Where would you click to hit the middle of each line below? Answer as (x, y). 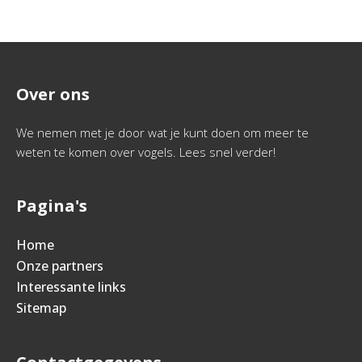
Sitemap (41, 308)
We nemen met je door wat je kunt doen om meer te (162, 133)
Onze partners (60, 266)
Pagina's (52, 206)
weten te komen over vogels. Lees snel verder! (146, 152)
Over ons (53, 94)
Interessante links (71, 287)
